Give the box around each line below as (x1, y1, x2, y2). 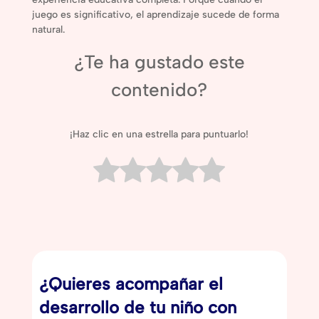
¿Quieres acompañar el (38, 273, 223, 295)
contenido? (111, 78, 208, 101)
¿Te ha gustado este (73, 50, 245, 73)
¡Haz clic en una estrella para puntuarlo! (70, 128, 249, 141)
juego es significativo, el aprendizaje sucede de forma (31, 8, 279, 21)
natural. (31, 23, 65, 36)
